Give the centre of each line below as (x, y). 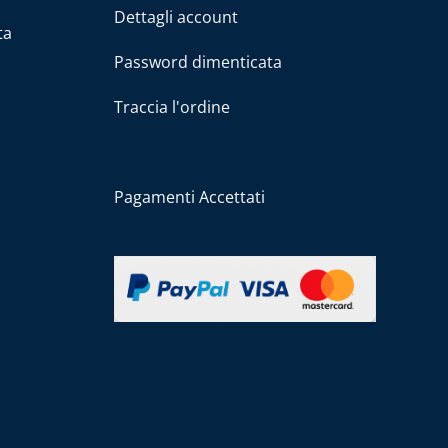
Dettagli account (175, 16)
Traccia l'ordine (171, 106)
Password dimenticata (197, 61)
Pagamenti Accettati (189, 196)
